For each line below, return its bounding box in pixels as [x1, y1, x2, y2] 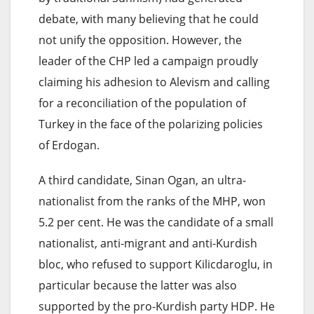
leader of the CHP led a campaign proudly [39, 53, 258, 69]
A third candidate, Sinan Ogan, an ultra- [39, 172, 246, 188]
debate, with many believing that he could [39, 11, 259, 27]
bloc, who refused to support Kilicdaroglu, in [39, 256, 273, 272]
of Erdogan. [39, 137, 100, 153]
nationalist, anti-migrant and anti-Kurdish [39, 235, 257, 251]
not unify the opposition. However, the [39, 32, 242, 48]
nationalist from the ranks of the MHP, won [39, 193, 266, 209]
